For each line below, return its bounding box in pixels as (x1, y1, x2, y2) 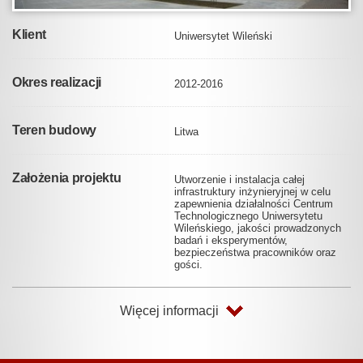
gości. (174, 258, 203, 271)
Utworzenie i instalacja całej (174, 173, 305, 186)
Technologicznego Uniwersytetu (174, 209, 322, 222)
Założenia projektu (12, 170, 122, 185)
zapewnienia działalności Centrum (174, 197, 333, 210)
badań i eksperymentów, (174, 233, 288, 246)
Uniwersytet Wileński (174, 29, 272, 42)
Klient (12, 27, 47, 41)
